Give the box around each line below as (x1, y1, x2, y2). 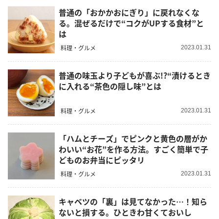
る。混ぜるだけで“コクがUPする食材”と (59, 17, 204, 29)
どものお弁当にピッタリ (59, 153, 145, 166)
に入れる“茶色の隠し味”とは (59, 80, 161, 92)
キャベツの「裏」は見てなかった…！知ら (59, 195, 207, 207)
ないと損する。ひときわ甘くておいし (59, 206, 192, 218)
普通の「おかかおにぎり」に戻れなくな (59, 6, 199, 18)
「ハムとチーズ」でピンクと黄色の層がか (59, 132, 207, 144)
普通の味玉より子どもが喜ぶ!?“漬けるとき (59, 69, 211, 81)
